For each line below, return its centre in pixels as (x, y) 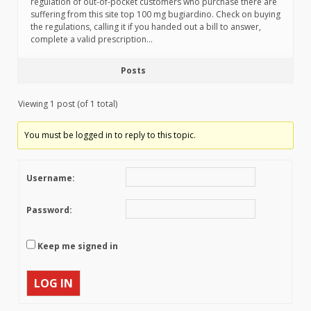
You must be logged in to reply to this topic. (110, 135)
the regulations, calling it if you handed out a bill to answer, (146, 27)
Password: (49, 210)
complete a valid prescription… (92, 39)
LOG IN (53, 283)
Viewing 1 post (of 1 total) (68, 104)
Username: (51, 178)
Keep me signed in (78, 246)
